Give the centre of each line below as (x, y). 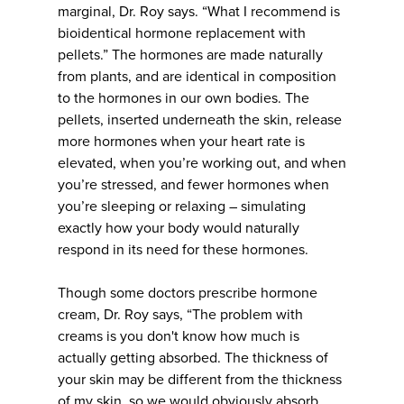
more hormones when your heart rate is (181, 142)
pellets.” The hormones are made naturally (190, 55)
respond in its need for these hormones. (183, 250)
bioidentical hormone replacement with (182, 34)
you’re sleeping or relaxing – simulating (182, 207)
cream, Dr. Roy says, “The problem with (180, 315)
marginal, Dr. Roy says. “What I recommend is (199, 12)
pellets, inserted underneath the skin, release (200, 120)
